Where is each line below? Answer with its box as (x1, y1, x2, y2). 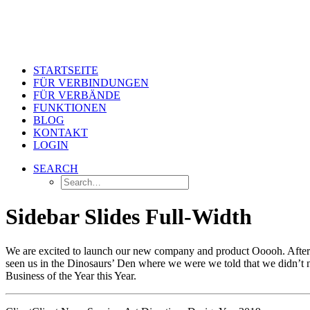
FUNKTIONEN (33, 102, 107, 113)
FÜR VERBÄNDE (33, 89, 120, 101)
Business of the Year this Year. (6, 269, 136, 282)
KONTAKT (33, 127, 88, 138)
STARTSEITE (33, 64, 98, 76)
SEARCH (33, 163, 78, 174)
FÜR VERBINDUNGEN (33, 77, 149, 89)
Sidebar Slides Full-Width (6, 204, 252, 230)
